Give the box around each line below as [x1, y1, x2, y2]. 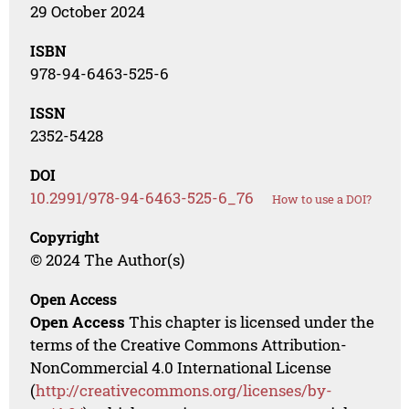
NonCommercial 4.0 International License [30, 356, 332, 378]
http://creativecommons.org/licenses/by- [36, 379, 333, 401]
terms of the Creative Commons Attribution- [30, 333, 348, 355]
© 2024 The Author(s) [30, 248, 185, 270]
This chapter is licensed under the [125, 310, 375, 332]
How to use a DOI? [272, 190, 372, 207]
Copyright [30, 226, 100, 246]
